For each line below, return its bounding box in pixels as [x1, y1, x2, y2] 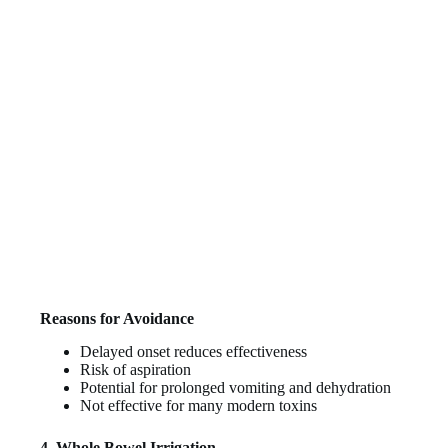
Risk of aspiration [80, 360, 191, 378]
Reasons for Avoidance [40, 309, 194, 327]
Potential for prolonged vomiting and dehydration [80, 378, 391, 396]
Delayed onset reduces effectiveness [80, 342, 307, 360]
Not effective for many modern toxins [80, 396, 317, 414]
